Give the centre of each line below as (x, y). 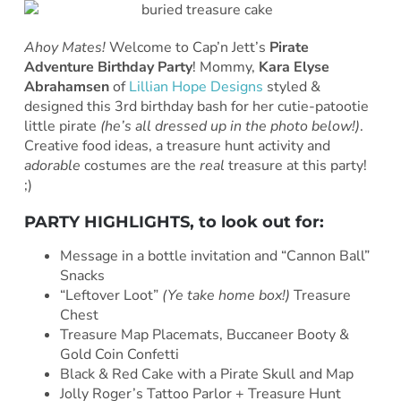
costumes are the (140, 165)
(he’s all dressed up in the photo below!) (230, 126)
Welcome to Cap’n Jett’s (185, 47)
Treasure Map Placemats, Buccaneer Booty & (204, 334)
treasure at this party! (295, 165)
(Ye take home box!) (224, 295)
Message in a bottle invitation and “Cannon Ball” (214, 256)
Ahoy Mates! (64, 47)
